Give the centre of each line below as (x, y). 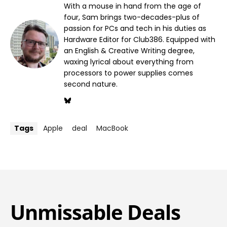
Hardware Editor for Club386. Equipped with (140, 40)
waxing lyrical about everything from (129, 62)
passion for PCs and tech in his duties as (135, 29)
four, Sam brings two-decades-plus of (132, 17)
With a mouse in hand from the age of (133, 6)
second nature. (91, 84)
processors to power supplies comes (128, 73)
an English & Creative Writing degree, (129, 51)
